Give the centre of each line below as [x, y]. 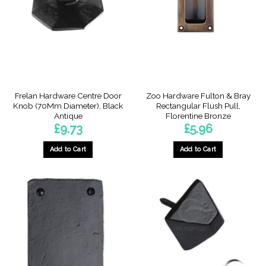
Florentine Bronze [198, 116]
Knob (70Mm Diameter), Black [68, 106]
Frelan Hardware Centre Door [68, 96]
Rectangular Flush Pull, [198, 106]
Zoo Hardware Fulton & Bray [198, 96]
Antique [68, 116]
